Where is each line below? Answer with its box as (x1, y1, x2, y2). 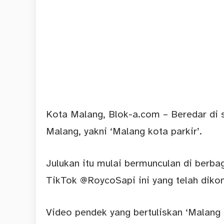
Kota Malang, (46, 108, 108, 121)
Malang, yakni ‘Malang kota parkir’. (46, 125, 202, 138)
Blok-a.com (108, 108, 160, 121)
